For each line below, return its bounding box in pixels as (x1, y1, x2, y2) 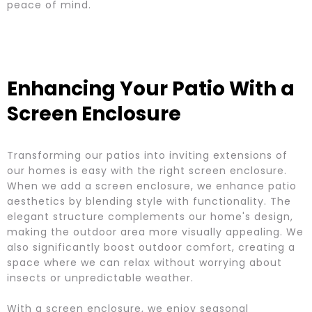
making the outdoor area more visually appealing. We (7, 225, 304, 240)
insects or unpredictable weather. (7, 271, 194, 286)
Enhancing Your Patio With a (7, 75, 295, 103)
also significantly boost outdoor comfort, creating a (7, 240, 295, 255)
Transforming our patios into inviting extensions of (7, 148, 288, 163)
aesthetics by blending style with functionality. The (7, 194, 291, 209)
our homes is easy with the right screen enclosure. (7, 164, 287, 178)
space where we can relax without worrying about (7, 256, 282, 270)
